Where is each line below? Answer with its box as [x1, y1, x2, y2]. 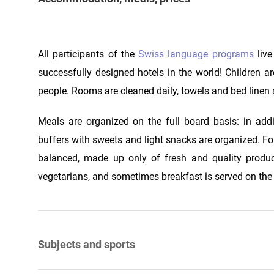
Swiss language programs [138, 48, 254, 60]
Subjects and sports [38, 237, 135, 251]
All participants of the [38, 48, 139, 60]
